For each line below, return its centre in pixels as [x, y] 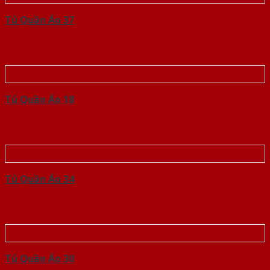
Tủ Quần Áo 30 [39, 259]
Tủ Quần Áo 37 [39, 20]
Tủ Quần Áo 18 [39, 100]
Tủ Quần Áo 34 [39, 179]
